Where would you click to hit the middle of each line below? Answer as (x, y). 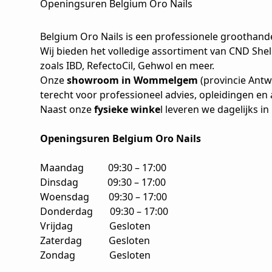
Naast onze (67, 109)
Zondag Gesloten (95, 255)
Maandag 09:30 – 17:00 (103, 168)
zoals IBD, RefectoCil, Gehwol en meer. (127, 66)
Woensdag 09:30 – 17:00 (104, 197)
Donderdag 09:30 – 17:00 (104, 211)
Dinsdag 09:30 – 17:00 (103, 182)
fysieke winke (127, 109)
